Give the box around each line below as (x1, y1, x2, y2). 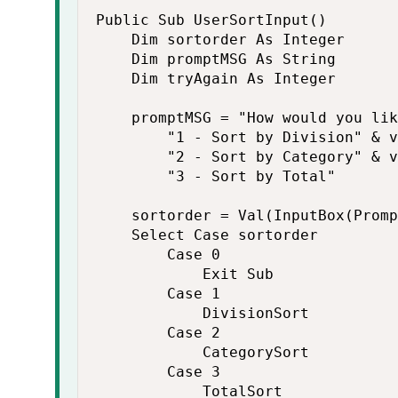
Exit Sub (96, 266, 274, 283)
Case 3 (96, 363, 220, 380)
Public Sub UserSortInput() (96, 12, 327, 28)
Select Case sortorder (96, 227, 318, 243)
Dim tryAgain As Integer (96, 70, 336, 87)
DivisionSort (96, 305, 309, 322)
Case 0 (96, 246, 220, 263)
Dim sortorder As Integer (96, 31, 345, 48)
